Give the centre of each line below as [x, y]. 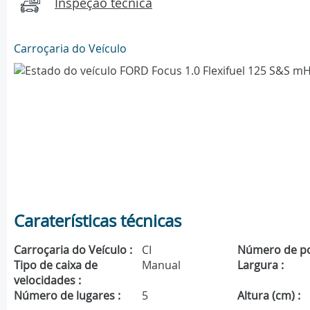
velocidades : [47, 281]
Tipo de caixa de [56, 265]
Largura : [261, 265]
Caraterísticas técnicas [98, 221]
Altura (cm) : [269, 296]
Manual [161, 265]
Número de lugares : [67, 296]
